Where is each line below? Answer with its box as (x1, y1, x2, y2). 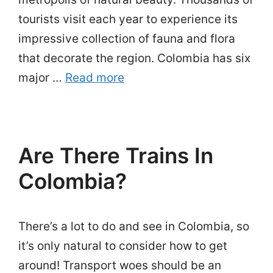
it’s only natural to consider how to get (18, 239, 227, 253)
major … (18, 71, 65, 85)
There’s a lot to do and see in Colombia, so (18, 219, 249, 233)
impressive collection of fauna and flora (18, 32, 235, 46)
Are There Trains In (18, 143, 213, 168)
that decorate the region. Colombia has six (18, 51, 250, 65)
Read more (65, 71, 124, 85)
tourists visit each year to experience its (18, 12, 238, 26)
